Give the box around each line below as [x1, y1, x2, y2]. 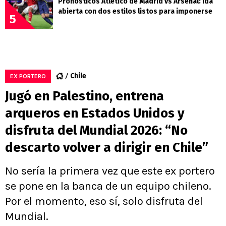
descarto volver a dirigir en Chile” [5, 139, 208, 155]
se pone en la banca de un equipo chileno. [5, 179, 211, 193]
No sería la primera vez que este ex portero [5, 164, 215, 178]
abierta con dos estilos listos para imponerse [58, 7, 212, 16]
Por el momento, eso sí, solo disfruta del [5, 194, 203, 208]
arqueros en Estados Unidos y [5, 105, 184, 121]
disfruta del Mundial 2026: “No [5, 122, 188, 138]
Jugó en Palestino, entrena [5, 88, 164, 104]
